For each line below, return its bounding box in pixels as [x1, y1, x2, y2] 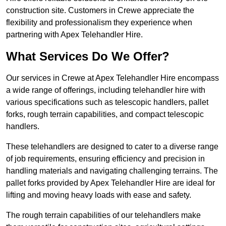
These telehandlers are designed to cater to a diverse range [6, 142, 218, 151]
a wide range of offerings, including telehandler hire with [6, 86, 205, 95]
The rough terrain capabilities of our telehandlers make [6, 211, 201, 220]
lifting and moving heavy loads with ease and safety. [6, 191, 191, 200]
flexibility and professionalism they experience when [6, 18, 192, 27]
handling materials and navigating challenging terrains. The [6, 166, 218, 176]
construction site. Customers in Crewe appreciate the [6, 6, 194, 15]
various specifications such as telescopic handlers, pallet [6, 98, 208, 107]
